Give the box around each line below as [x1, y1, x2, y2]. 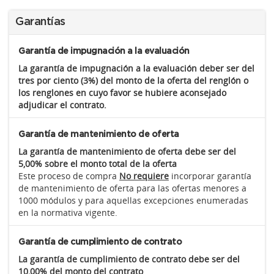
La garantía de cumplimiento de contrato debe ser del [18, 253, 240, 265]
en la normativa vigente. [18, 207, 117, 218]
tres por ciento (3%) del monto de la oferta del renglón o [18, 75, 248, 86]
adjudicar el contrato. [18, 99, 106, 111]
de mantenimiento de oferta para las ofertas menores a [18, 182, 246, 194]
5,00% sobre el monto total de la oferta [18, 158, 177, 169]
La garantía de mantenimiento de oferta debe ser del [18, 146, 236, 157]
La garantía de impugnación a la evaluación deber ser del [18, 62, 254, 74]
